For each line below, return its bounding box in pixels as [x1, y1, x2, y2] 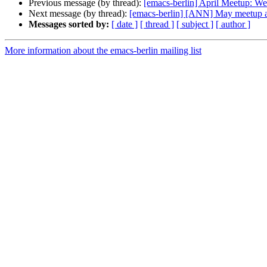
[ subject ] [176, 19, 213, 30]
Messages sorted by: [29, 19, 109, 30]
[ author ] [216, 19, 250, 30]
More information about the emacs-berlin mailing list [5, 45, 201, 56]
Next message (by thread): [29, 8, 129, 19]
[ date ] [111, 19, 138, 30]
